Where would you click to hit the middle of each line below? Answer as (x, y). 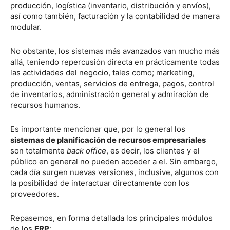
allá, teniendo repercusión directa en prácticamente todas (115, 62)
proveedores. (35, 194)
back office (87, 151)
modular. (27, 27)
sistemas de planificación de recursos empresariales (108, 140)
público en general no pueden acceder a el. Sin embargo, (114, 161)
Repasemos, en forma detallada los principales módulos (111, 218)
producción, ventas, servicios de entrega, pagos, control (112, 83)
